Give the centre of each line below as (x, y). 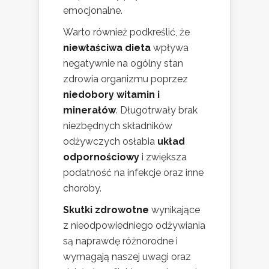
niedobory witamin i (111, 94)
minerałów (89, 110)
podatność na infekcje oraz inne (133, 172)
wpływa (170, 47)
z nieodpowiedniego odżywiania (134, 225)
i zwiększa (163, 157)
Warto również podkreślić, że (126, 32)
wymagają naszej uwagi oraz (127, 256)
